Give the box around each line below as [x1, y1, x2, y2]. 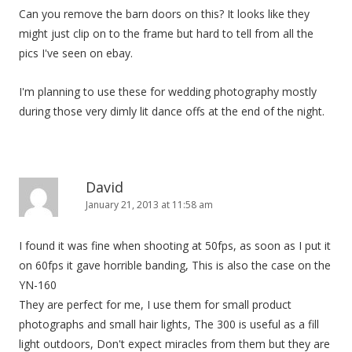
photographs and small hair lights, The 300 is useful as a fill [19, 317, 319, 332]
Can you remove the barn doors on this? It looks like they [19, 6, 310, 21]
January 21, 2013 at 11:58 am [86, 198, 213, 211]
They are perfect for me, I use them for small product [19, 297, 291, 312]
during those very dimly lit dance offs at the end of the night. [19, 104, 324, 119]
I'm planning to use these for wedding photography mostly [19, 84, 317, 99]
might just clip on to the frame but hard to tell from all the [19, 26, 313, 41]
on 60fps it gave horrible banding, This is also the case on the [19, 258, 331, 273]
